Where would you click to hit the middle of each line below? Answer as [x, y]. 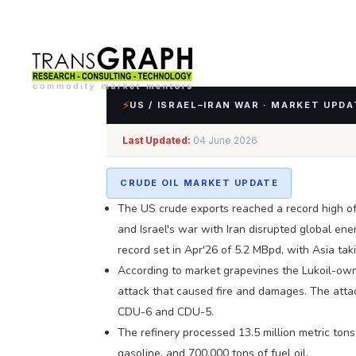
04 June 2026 [224, 140]
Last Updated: [157, 140]
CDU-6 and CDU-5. [166, 311]
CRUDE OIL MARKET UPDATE [199, 182]
